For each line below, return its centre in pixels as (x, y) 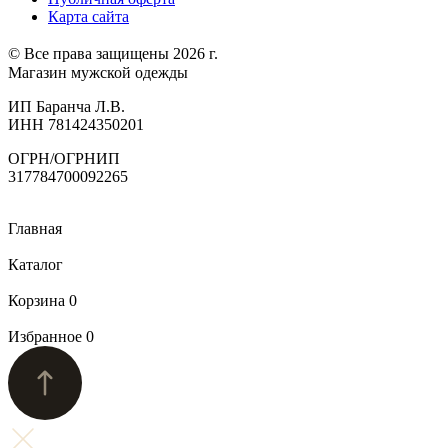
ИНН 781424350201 (76, 124)
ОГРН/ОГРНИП (64, 158)
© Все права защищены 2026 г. (118, 53)
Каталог (35, 264)
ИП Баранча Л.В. (66, 106)
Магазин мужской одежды (98, 72)
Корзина (38, 300)
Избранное (47, 336)
